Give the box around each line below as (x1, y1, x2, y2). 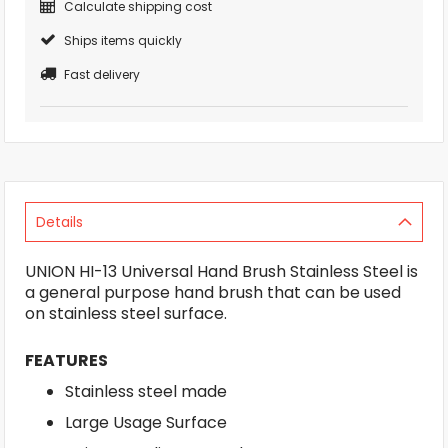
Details (36, 211, 83, 232)
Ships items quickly (64, 31, 182, 49)
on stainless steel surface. (25, 301, 227, 325)
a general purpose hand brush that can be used (25, 280, 401, 304)
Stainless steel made (65, 379, 227, 403)
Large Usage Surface (65, 410, 227, 434)
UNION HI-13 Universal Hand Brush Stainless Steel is (25, 259, 418, 283)
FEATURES (25, 348, 108, 372)
